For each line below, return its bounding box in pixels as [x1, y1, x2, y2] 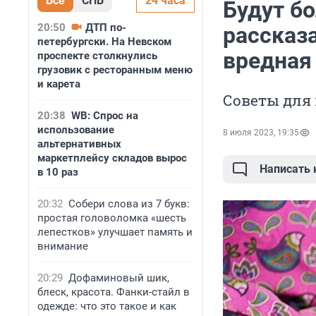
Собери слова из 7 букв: [68, 197, 190, 210]
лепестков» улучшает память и [37, 226, 193, 238]
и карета [37, 78, 80, 90]
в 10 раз [37, 166, 78, 178]
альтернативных [37, 138, 121, 150]
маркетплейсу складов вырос [37, 152, 187, 164]
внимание [37, 240, 88, 253]
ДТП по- [85, 21, 126, 34]
